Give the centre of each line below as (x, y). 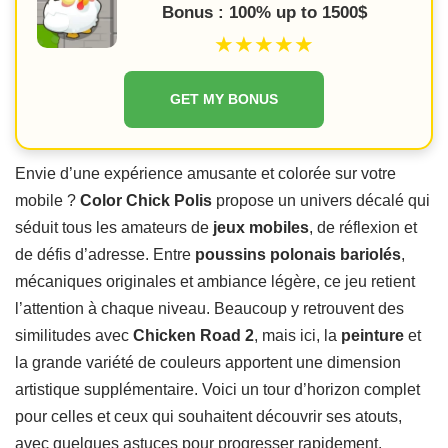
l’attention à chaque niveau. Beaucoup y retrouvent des (209, 308)
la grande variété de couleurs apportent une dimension (208, 362)
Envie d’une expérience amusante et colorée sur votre (205, 173)
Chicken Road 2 (193, 335)
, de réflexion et (363, 227)
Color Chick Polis (146, 200)
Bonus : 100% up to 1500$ (264, 12)
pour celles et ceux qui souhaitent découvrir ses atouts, (208, 416)
